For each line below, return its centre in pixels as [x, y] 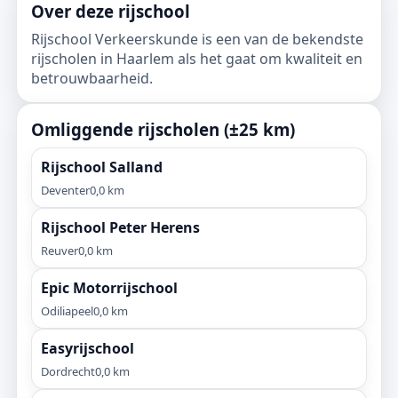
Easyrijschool [88, 348]
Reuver [60, 251]
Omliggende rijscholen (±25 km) [163, 129]
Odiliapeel [67, 311]
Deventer [65, 190]
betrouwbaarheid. [92, 78]
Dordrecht [68, 371]
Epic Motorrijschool [109, 288]
